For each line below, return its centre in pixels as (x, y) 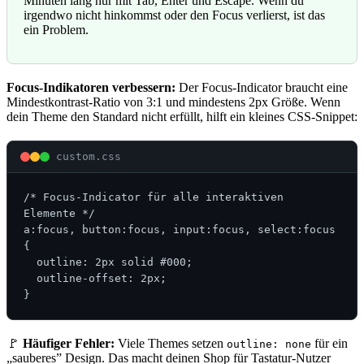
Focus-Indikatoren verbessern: (91, 87)
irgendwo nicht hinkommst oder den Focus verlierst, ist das (174, 15)
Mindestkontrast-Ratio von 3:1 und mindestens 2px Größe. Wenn (173, 102)
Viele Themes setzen (171, 343)
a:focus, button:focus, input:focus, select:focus (180, 229)
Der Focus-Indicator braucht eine (262, 87)
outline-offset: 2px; (30, 278)
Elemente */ (59, 213)
